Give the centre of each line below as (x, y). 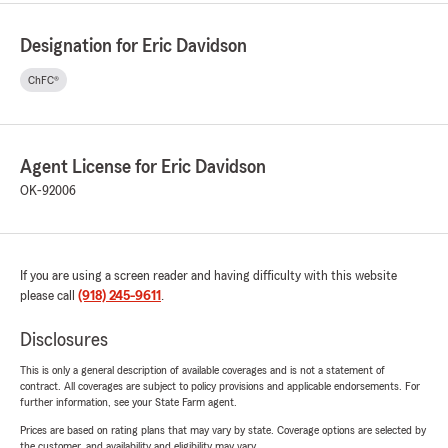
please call (49, 296)
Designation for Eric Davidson (133, 46)
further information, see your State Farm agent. (128, 402)
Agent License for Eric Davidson (143, 167)
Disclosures (64, 340)
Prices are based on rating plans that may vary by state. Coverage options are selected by (223, 430)
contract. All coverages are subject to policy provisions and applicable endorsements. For (220, 386)
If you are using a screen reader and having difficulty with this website (208, 276)
